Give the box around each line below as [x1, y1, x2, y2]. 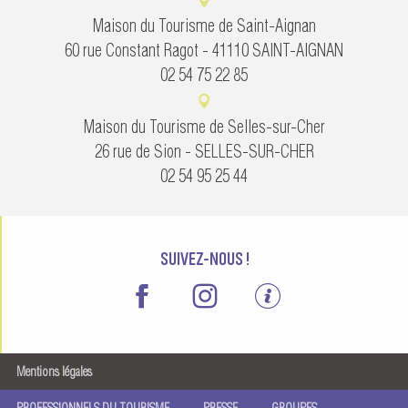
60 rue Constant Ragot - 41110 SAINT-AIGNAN [65, 39, 343, 61]
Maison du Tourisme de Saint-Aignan [92, 15, 316, 36]
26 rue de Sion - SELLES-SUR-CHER [94, 140, 314, 162]
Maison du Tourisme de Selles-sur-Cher [83, 116, 325, 138]
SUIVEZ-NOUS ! [160, 245, 250, 268]
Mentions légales [16, 363, 93, 381]
